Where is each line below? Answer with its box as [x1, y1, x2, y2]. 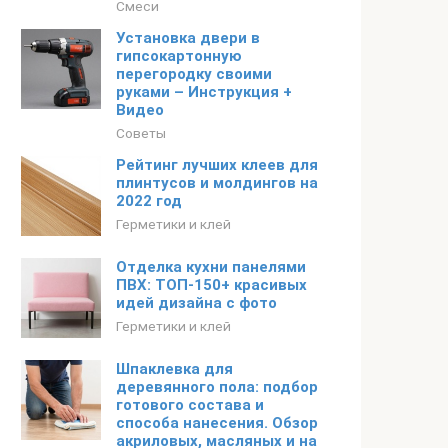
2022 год [116, 192, 194, 210]
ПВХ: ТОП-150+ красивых [116, 276, 307, 294]
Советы [116, 125, 166, 141]
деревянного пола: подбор [116, 378, 318, 396]
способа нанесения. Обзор [116, 414, 318, 432]
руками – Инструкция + [116, 83, 292, 101]
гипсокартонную [116, 47, 242, 65]
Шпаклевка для [116, 360, 233, 378]
